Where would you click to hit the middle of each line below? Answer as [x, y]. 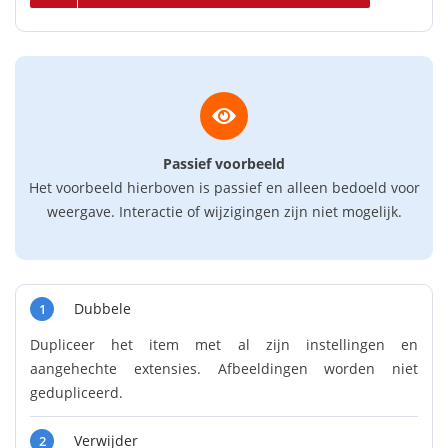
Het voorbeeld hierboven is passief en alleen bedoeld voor [224, 187]
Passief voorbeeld [224, 163]
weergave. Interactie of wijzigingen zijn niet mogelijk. [224, 211]
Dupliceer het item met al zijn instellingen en [224, 344]
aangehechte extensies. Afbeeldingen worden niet [224, 368]
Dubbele [102, 308]
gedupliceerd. [76, 392]
